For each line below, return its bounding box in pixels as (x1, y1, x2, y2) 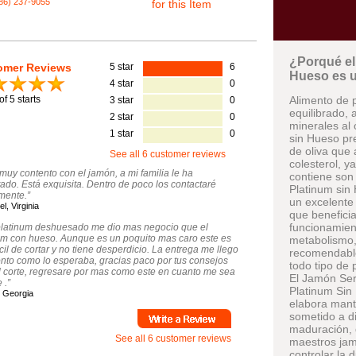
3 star (110, 94, 133, 106)
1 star (110, 127, 133, 139)
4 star (110, 77, 133, 89)
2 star (110, 110, 133, 122)
